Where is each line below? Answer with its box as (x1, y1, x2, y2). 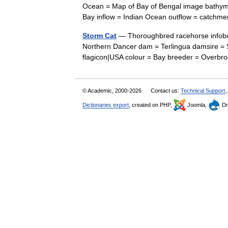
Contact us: (151, 88, 181, 94)
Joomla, (186, 102, 208, 108)
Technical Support (181, 88, 225, 94)
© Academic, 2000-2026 (82, 88, 143, 94)
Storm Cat (82, 32, 117, 40)
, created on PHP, (129, 102, 174, 108)
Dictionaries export (82, 102, 129, 108)
